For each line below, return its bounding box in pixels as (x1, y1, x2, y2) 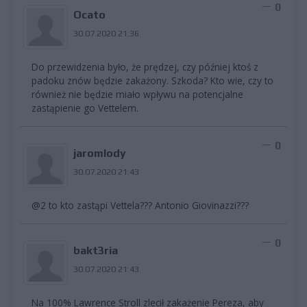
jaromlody (73, 147, 126, 160)
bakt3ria (73, 244, 118, 258)
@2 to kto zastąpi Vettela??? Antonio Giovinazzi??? (32, 199, 249, 212)
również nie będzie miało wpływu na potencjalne (32, 88, 243, 101)
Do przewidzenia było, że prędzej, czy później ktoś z (32, 60, 258, 74)
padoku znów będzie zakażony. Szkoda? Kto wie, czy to (32, 74, 273, 88)
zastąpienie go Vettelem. (32, 101, 138, 115)
